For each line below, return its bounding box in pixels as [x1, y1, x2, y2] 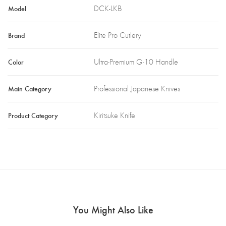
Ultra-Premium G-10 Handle [94, 57, 178, 67]
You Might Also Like [73, 202, 153, 216]
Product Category [8, 110, 58, 120]
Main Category [8, 84, 51, 93]
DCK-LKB [94, 4, 122, 13]
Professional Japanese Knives [94, 84, 180, 93]
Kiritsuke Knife [94, 110, 135, 120]
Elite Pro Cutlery [94, 30, 141, 40]
